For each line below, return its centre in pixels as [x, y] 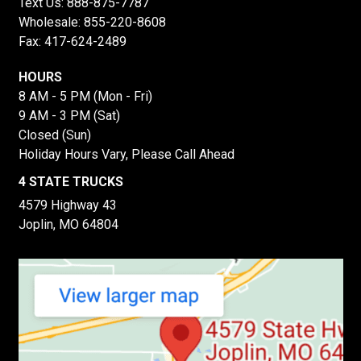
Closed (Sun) [54, 135]
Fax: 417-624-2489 [72, 42]
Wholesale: [51, 23]
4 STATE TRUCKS [71, 182]
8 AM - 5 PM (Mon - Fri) [85, 97]
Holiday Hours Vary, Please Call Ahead [126, 155]
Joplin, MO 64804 [68, 225]
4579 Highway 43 [67, 205]
